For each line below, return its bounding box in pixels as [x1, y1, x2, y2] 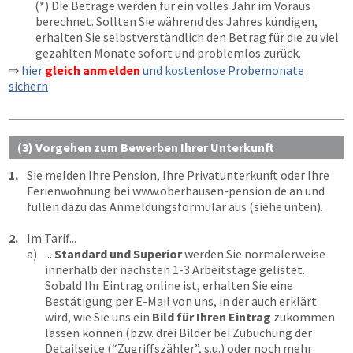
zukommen [271, 309, 335, 325]
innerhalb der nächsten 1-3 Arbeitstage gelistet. [45, 262, 305, 277]
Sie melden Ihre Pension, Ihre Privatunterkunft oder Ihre [27, 167, 329, 183]
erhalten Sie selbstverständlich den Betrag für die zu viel [35, 29, 339, 45]
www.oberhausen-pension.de [132, 183, 287, 199]
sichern [9, 78, 48, 94]
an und [287, 183, 325, 199]
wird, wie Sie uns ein [45, 309, 152, 325]
